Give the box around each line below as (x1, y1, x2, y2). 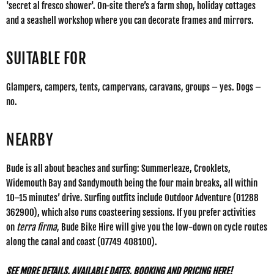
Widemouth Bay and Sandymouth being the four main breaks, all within (6, 177, 257, 189)
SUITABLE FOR (6, 48, 86, 68)
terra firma (17, 221, 57, 233)
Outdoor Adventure (165, 191, 231, 204)
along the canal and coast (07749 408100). (6, 235, 157, 248)
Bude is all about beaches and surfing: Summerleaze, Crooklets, (6, 162, 231, 174)
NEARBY (6, 130, 53, 149)
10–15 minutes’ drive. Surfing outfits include (6, 191, 163, 204)
